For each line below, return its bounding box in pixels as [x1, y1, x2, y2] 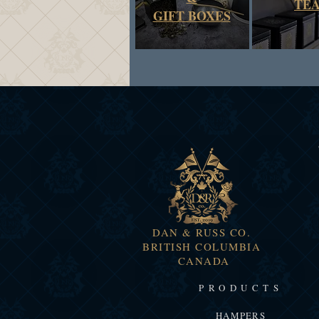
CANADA [173, 253, 230, 268]
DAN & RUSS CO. [152, 225, 251, 240]
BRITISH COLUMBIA [142, 239, 261, 254]
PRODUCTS [199, 281, 283, 295]
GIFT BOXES [152, 6, 231, 26]
